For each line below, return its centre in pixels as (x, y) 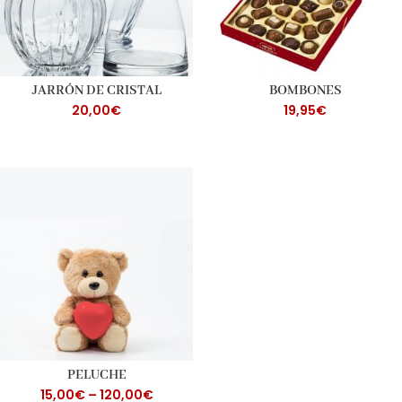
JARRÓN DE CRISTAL (96, 90)
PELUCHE (96, 376)
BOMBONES (305, 90)
